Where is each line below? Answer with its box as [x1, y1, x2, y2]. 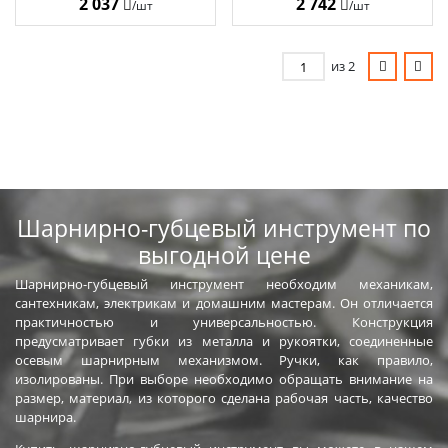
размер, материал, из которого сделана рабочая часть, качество [15, 389, 433, 407]
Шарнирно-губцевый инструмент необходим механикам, [15, 275, 433, 293]
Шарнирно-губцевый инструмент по [17, 212, 431, 244]
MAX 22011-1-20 [246, 3, 341, 22]
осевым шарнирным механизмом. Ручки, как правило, [15, 351, 433, 369]
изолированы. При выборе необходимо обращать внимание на [15, 370, 433, 388]
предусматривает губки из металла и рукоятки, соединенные [15, 332, 433, 350]
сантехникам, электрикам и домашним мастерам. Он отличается [15, 294, 433, 312]
